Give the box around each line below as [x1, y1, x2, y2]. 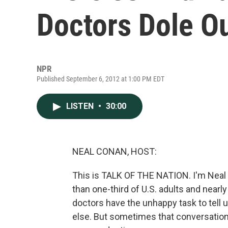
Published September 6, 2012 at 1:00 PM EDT [37, 75, 164, 83]
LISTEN [66, 101, 96, 111]
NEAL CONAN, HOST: [72, 146, 157, 157]
